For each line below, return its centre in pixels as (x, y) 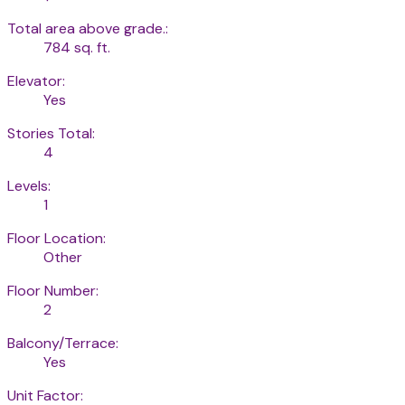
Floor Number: (53, 291)
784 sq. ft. (77, 48)
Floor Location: (57, 239)
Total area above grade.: (88, 29)
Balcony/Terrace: (63, 344)
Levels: (29, 186)
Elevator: (36, 81)
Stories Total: (51, 134)
